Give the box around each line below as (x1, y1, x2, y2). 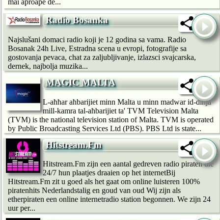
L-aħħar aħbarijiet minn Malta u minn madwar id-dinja (43, 97, 211, 106)
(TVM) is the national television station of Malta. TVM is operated (8, 115, 214, 124)
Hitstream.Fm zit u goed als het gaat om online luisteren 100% (8, 177, 200, 186)
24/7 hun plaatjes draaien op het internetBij (43, 168, 175, 177)
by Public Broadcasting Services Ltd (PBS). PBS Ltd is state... (8, 124, 201, 133)
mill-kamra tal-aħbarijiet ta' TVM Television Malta (43, 106, 198, 115)
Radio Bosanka (46, 15, 108, 26)
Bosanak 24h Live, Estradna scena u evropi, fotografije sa (8, 44, 187, 53)
